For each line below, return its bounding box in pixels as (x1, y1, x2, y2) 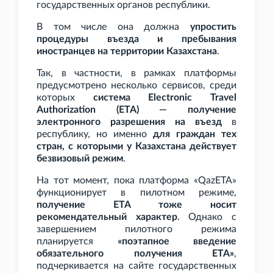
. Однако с (177, 212, 237, 222)
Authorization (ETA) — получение (37, 105, 236, 115)
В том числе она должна (37, 22, 190, 32)
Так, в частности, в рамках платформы (37, 68, 236, 79)
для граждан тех (153, 129, 236, 140)
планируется (37, 236, 118, 247)
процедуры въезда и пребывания (37, 34, 236, 44)
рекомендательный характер (37, 212, 177, 222)
